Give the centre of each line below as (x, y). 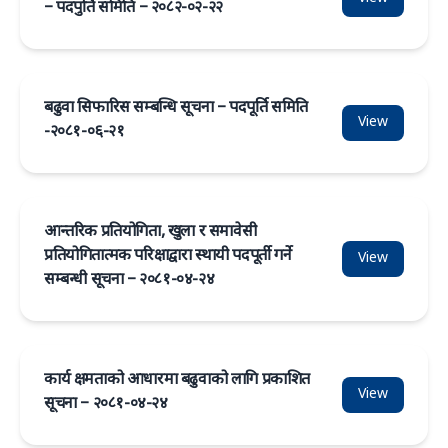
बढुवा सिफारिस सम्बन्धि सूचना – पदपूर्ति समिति (176, 108)
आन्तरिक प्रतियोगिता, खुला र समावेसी (150, 232)
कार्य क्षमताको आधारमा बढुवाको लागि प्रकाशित (177, 380)
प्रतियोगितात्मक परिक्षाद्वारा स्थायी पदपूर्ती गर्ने (168, 256)
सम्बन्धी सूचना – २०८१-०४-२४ (129, 280)
